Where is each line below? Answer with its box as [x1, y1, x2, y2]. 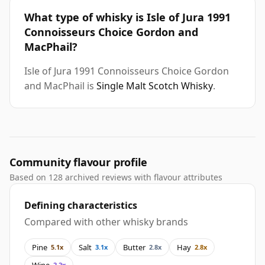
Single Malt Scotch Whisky [96, 79, 213, 93]
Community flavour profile [9, 155, 147, 170]
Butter [123, 241, 146, 253]
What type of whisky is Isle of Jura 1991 [24, 10, 231, 25]
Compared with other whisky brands [24, 215, 188, 229]
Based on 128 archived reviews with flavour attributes [9, 172, 222, 183]
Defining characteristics [24, 199, 137, 212]
